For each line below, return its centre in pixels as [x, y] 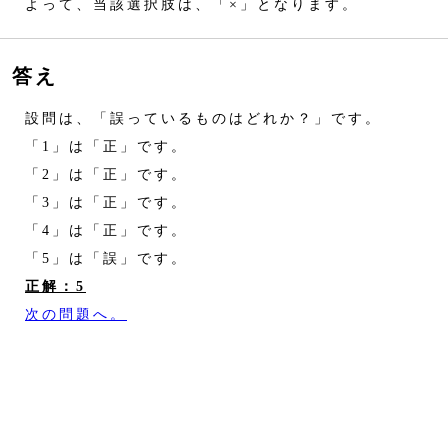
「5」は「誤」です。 [98, 258]
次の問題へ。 [76, 314]
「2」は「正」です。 [98, 174]
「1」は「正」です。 [98, 146]
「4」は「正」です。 [98, 230]
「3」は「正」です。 [98, 202]
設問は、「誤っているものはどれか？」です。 [195, 118]
